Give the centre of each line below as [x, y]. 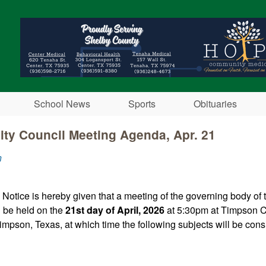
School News [62, 104]
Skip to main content [119, 9]
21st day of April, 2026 [115, 210]
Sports [142, 104]
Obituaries [215, 104]
